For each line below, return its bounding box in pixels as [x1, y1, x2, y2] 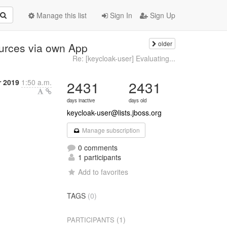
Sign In [108, 10, 132, 20]
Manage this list [34, 10, 87, 20]
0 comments [76, 142, 118, 153]
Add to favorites [78, 167, 129, 177]
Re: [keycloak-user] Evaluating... [72, 53, 175, 63]
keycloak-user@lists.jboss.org [67, 107, 162, 118]
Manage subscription [80, 126, 140, 134]
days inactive [67, 97, 95, 104]
